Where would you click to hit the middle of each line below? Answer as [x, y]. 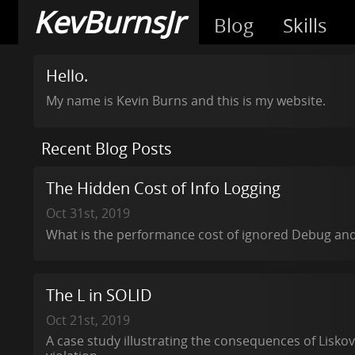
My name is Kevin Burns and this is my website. [185, 101]
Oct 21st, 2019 [88, 320]
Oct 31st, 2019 [88, 214]
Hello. [67, 76]
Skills [305, 26]
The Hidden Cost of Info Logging [163, 189]
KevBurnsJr [109, 22]
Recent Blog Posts [107, 149]
